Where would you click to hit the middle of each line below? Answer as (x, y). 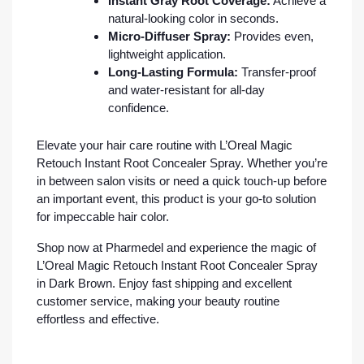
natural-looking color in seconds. (193, 18)
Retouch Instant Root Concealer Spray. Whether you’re (182, 163)
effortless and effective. (98, 319)
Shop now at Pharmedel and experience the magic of (176, 247)
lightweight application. (167, 54)
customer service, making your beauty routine (158, 301)
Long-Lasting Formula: (173, 72)
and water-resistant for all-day (186, 90)
